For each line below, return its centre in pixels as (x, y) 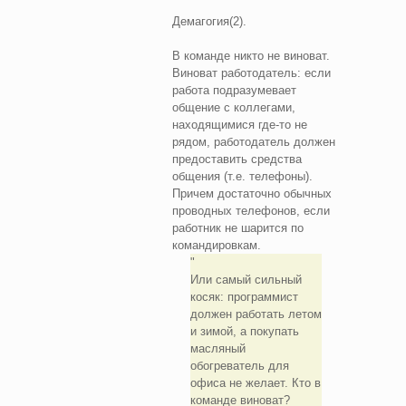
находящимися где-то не (240, 124)
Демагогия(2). (209, 21)
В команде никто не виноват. (251, 55)
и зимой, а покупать (244, 331)
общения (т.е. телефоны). (242, 176)
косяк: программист (244, 296)
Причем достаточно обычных (252, 193)
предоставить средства (237, 159)
